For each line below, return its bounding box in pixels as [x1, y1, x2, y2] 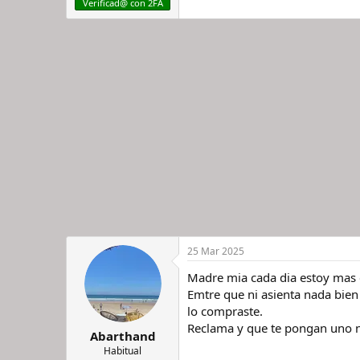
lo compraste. [187, 302, 263, 319]
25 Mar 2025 [187, 243, 244, 258]
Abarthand [89, 328, 156, 344]
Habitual [104, 344, 141, 358]
